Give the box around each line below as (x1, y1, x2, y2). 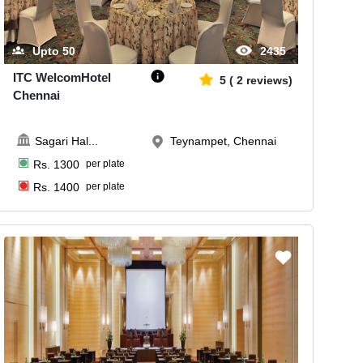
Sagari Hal (35, 134, 89, 147)
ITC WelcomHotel (13, 70, 112, 85)
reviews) (246, 74, 293, 88)
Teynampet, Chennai (170, 134, 277, 147)
